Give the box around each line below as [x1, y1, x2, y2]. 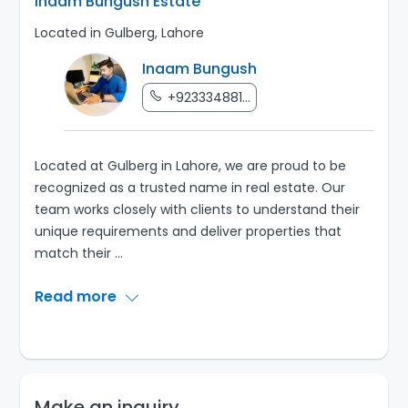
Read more [35, 286, 121, 308]
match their [35, 244, 116, 263]
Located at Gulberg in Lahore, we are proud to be [35, 157, 347, 176]
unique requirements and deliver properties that [35, 222, 342, 241]
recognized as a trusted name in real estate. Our [35, 178, 346, 198]
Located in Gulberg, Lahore [35, 24, 205, 43]
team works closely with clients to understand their [35, 200, 361, 219]
